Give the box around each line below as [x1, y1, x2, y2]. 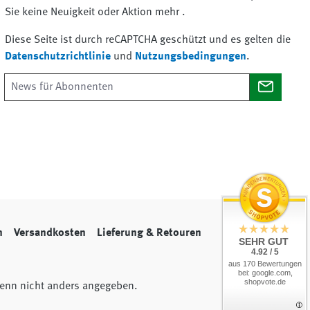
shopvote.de [244, 277, 286, 286]
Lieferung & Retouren [97, 228, 201, 239]
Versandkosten [14, 228, 86, 239]
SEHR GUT [239, 236, 289, 247]
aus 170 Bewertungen [228, 259, 302, 268]
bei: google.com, [237, 268, 293, 277]
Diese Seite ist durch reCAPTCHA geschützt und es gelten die [4, 34, 291, 46]
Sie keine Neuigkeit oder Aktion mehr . [4, 6, 185, 18]
